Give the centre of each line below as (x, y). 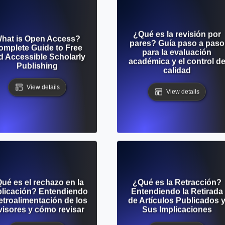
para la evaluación (177, 52)
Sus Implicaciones (177, 209)
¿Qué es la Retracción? (177, 182)
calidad (177, 70)
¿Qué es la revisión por (177, 34)
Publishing (37, 66)
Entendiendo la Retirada (177, 191)
